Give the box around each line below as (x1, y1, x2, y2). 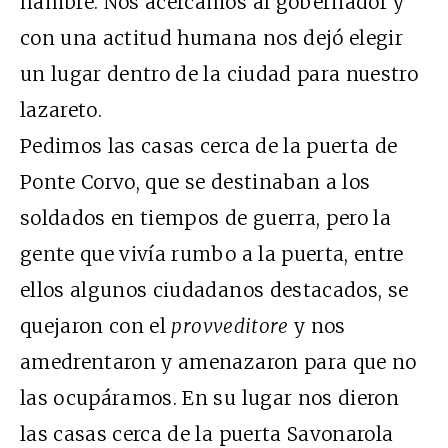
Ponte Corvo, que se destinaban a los (20, 169, 371, 194)
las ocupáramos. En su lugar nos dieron (20, 385, 399, 410)
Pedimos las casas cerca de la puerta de (20, 133, 398, 158)
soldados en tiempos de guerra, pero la (20, 205, 391, 230)
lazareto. (20, 97, 103, 122)
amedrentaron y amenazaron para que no (20, 349, 417, 374)
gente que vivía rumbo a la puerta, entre (20, 241, 404, 266)
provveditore (171, 313, 289, 338)
